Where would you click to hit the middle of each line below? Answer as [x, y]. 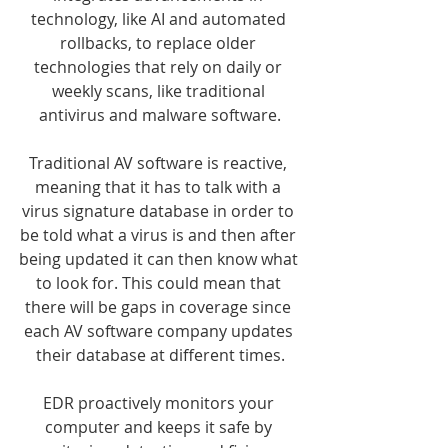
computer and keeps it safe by [160, 427]
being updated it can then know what [160, 259]
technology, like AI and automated [160, 19]
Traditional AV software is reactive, [160, 163]
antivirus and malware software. [160, 115]
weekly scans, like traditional [160, 91]
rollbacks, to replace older [160, 43]
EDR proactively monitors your [160, 403]
